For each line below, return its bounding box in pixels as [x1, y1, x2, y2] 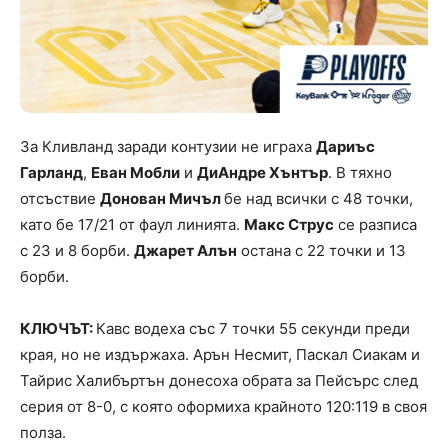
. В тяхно [328, 163, 392, 183]
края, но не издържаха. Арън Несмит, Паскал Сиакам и [20, 345, 420, 365]
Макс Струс [244, 215, 334, 235]
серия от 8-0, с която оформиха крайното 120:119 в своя [20, 397, 427, 417]
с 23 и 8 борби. [20, 241, 134, 261]
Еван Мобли [91, 163, 180, 183]
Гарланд [20, 163, 83, 183]
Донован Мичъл [100, 189, 224, 209]
